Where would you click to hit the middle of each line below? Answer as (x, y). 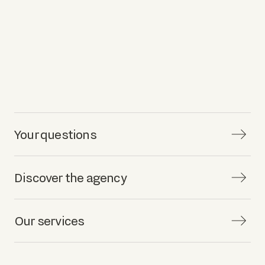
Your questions (55, 134)
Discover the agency (70, 177)
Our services (49, 221)
